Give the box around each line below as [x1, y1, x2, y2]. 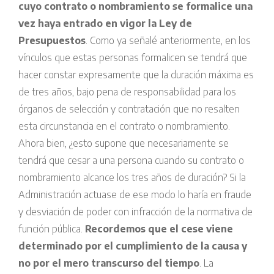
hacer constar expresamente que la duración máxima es [18, 68, 254, 81]
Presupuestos [18, 34, 86, 47]
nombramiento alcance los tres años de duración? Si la [18, 171, 246, 184]
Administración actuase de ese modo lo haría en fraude [18, 188, 251, 201]
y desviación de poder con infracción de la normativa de [18, 206, 253, 218]
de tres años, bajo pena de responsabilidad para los [18, 86, 236, 98]
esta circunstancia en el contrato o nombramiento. [18, 120, 230, 133]
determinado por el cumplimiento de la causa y [18, 240, 247, 253]
